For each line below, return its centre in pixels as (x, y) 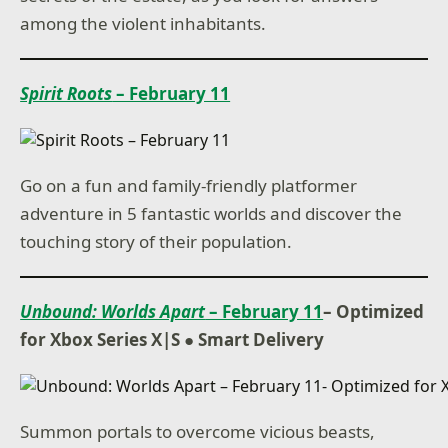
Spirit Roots (66, 93)
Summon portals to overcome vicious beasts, (198, 431)
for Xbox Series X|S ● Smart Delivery (172, 339)
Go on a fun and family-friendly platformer (189, 185)
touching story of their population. (156, 241)
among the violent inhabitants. (143, 23)
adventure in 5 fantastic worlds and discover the (211, 213)
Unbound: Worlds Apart (113, 311)
